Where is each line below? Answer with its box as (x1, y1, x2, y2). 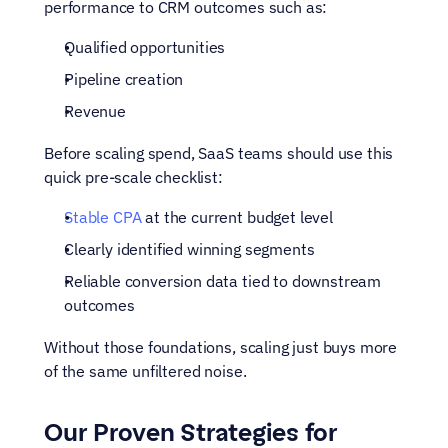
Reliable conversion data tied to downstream (64, 271, 382, 291)
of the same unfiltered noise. (44, 361, 247, 381)
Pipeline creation (64, 69, 184, 89)
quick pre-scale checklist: (44, 167, 223, 187)
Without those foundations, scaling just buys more (44, 337, 398, 357)
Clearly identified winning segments (64, 239, 315, 259)
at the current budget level (141, 207, 333, 227)
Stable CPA (64, 207, 142, 227)
